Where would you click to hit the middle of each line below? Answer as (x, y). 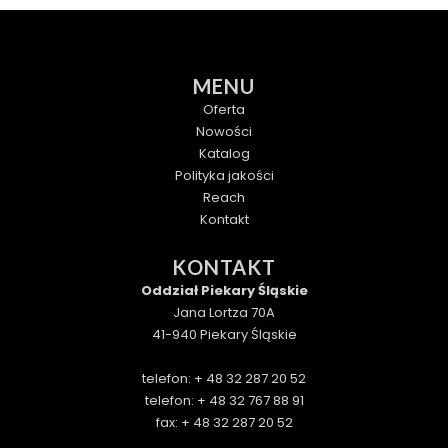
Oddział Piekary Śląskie (224, 290)
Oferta (224, 109)
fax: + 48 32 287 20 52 (224, 423)
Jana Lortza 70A (224, 312)
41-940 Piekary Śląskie (224, 334)
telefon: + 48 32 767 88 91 (224, 401)
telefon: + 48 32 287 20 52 (224, 379)
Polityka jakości (224, 175)
